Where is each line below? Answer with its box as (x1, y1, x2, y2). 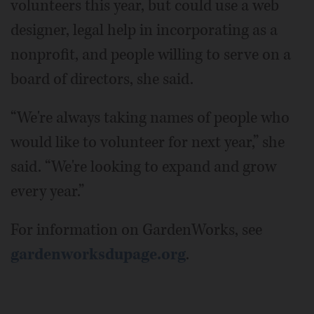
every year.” (11, 180, 84, 202)
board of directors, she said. (11, 68, 193, 90)
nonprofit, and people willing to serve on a (11, 43, 291, 65)
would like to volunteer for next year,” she (11, 131, 285, 153)
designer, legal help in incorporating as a (11, 19, 278, 41)
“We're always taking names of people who (11, 107, 289, 128)
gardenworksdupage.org (11, 243, 186, 265)
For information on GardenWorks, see (11, 219, 262, 240)
